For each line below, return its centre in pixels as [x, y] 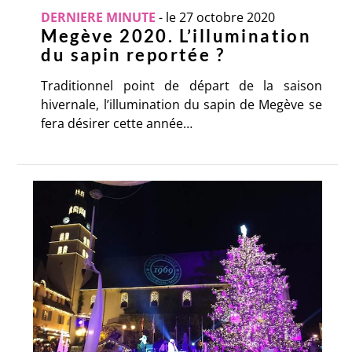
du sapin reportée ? [133, 55]
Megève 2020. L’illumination [176, 36]
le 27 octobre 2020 [221, 18]
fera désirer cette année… [117, 124]
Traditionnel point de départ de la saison [181, 86]
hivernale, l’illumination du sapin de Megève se [181, 105]
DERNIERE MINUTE [99, 18]
